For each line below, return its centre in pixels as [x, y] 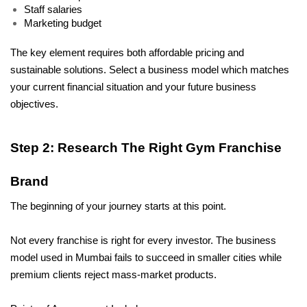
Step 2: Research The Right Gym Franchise [146, 147]
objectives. [34, 104]
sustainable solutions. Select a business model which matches [150, 70]
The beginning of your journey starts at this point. [120, 207]
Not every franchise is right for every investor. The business [143, 241]
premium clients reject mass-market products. [115, 275]
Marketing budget [63, 23]
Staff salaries [53, 9]
